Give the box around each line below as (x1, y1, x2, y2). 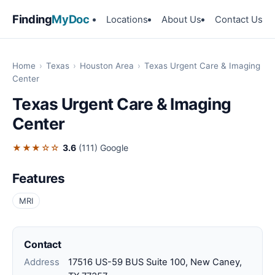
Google (99, 142, 128, 153)
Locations (106, 14, 148, 25)
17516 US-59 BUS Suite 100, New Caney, (68, 256, 242, 268)
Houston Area (80, 61, 134, 71)
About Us (161, 14, 201, 25)
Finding (12, 12, 52, 26)
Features (12, 171, 65, 187)
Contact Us (215, 14, 263, 25)
